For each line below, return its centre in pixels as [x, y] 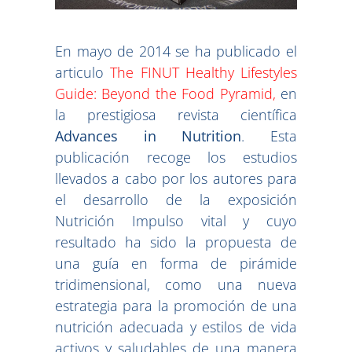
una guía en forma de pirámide [176, 264]
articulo [83, 73]
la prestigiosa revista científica [176, 115]
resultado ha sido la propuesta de [176, 242]
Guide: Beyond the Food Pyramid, [165, 94]
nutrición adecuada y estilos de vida [176, 327]
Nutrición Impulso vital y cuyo [176, 221]
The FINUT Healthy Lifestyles [203, 73]
